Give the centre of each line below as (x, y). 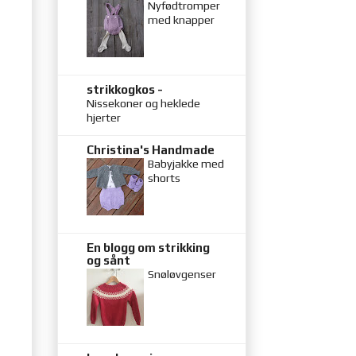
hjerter (104, 117)
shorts (164, 178)
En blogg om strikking (148, 247)
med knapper (181, 19)
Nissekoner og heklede (143, 103)
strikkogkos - (125, 89)
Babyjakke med (186, 163)
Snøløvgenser (182, 274)
